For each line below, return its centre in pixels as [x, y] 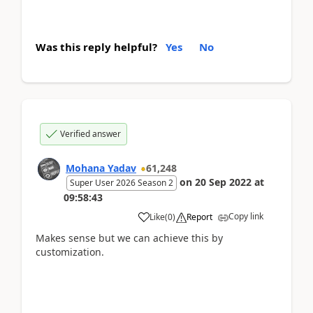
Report [199, 217]
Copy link [246, 216]
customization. [70, 252]
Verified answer [90, 133]
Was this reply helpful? [96, 46]
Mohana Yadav [101, 168]
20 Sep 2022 [223, 182]
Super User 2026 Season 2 [122, 182]
